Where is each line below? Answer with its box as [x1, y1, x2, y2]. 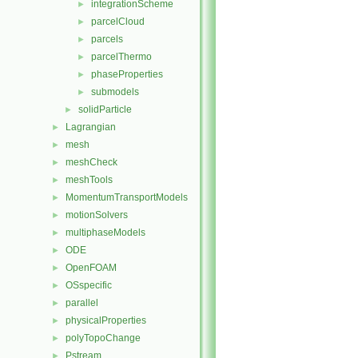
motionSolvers [66, 209, 128, 221]
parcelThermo [91, 51, 152, 62]
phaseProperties [91, 69, 163, 80]
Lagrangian [66, 121, 116, 133]
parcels [91, 34, 123, 45]
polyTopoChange [66, 332, 141, 344]
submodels [91, 86, 139, 97]
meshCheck [66, 157, 117, 168]
